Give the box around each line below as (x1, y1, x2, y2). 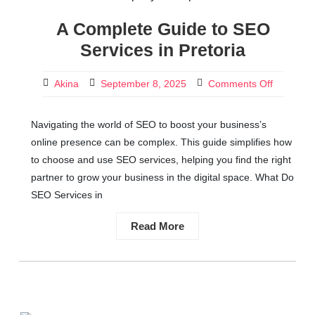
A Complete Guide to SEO (56, 19, 270, 39)
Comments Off (207, 78, 273, 89)
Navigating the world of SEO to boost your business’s (31, 119, 266, 130)
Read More (131, 220, 184, 232)
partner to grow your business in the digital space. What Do (31, 172, 294, 183)
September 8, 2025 (100, 78, 186, 89)
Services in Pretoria (80, 40, 245, 60)
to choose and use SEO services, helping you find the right (31, 154, 291, 165)
